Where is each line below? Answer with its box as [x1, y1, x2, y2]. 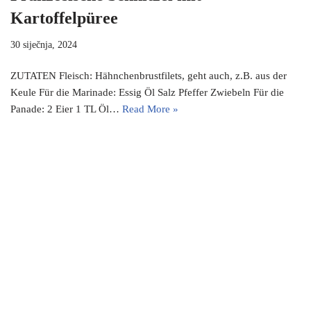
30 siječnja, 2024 [10, 40, 77, 51]
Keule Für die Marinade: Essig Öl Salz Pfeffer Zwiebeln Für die [10, 87, 284, 99]
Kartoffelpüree [10, 9, 118, 28]
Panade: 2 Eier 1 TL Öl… [10, 103, 122, 115]
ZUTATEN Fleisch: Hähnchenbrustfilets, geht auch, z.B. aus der [10, 70, 287, 82]
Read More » [122, 103, 178, 115]
